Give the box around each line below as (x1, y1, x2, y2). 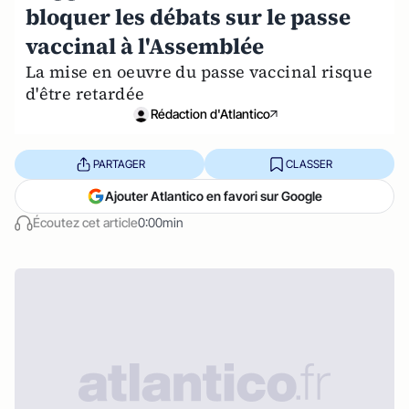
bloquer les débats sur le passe (26, 2, 351, 32)
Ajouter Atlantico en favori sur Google (105, 188, 322, 204)
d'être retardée (26, 82, 145, 105)
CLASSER (285, 156, 332, 171)
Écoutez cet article (33, 215, 138, 230)
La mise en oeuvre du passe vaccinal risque (26, 60, 373, 83)
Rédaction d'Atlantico (150, 106, 270, 121)
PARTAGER (92, 156, 145, 171)
